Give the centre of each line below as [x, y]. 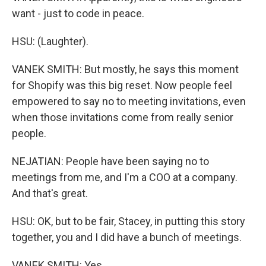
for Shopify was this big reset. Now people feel [122, 85]
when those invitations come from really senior [123, 117]
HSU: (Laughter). [50, 41]
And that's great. [50, 193]
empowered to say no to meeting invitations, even [129, 101]
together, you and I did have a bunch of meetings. [127, 237]
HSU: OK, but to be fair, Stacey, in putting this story [129, 221]
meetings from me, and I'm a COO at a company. [125, 177]
